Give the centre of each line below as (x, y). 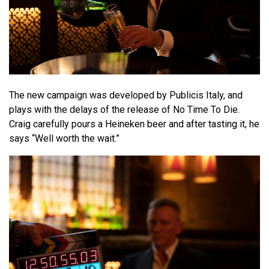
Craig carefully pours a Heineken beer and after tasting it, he (134, 124)
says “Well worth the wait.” (64, 138)
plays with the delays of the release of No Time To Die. (124, 109)
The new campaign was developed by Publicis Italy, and (126, 95)
